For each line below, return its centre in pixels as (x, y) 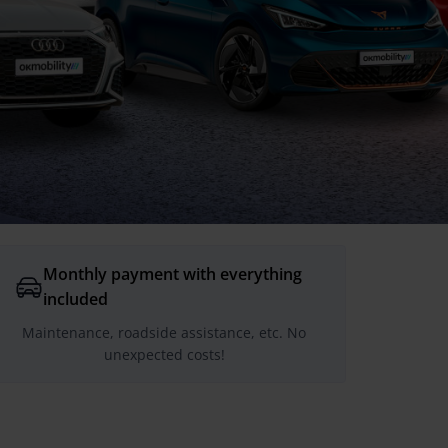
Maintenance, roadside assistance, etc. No (164, 332)
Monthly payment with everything (173, 274)
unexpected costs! (164, 354)
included (76, 299)
